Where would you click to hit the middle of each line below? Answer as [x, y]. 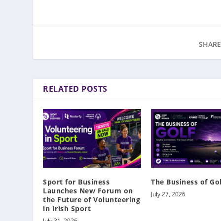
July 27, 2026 [168, 194]
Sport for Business [76, 182]
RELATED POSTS [75, 89]
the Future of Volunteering [92, 200]
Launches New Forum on [88, 191]
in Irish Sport [67, 209]
